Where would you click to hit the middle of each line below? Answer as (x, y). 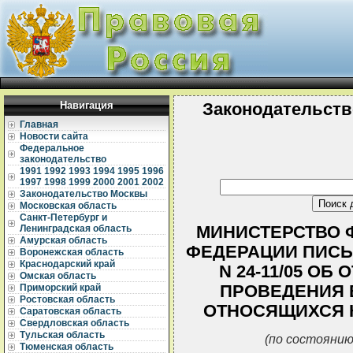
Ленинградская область (76, 229)
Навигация (87, 105)
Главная (39, 124)
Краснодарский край (67, 264)
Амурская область (63, 240)
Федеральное (52, 148)
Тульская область (62, 335)
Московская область (68, 206)
